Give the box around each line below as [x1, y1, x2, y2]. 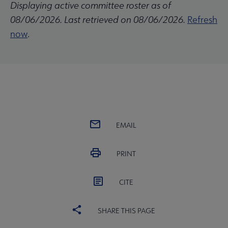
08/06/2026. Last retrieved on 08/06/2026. [10, 14, 185, 26]
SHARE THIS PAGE [97, 206, 155, 216]
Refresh [187, 14, 217, 26]
